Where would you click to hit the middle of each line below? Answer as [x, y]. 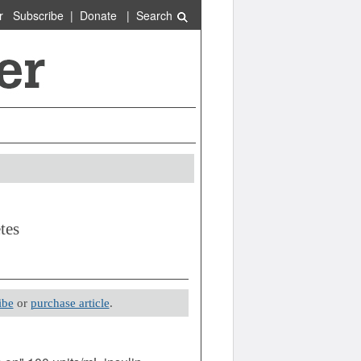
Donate [98, 15]
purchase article [70, 303]
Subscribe [38, 15]
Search [156, 15]
